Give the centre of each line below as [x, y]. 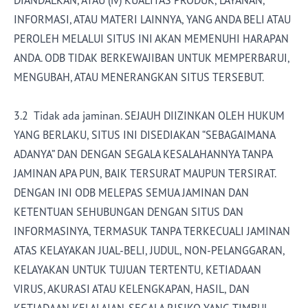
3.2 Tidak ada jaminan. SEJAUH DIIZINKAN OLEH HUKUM [149, 115]
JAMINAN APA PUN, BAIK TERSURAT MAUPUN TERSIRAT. [145, 173]
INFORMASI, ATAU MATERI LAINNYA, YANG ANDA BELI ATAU [152, 19]
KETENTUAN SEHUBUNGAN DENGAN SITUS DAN [129, 212]
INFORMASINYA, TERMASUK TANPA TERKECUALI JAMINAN [152, 231]
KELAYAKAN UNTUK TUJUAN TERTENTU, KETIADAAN [137, 269]
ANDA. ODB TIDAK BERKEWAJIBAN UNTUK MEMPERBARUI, [152, 58]
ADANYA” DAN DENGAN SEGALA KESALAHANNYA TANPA [143, 154]
